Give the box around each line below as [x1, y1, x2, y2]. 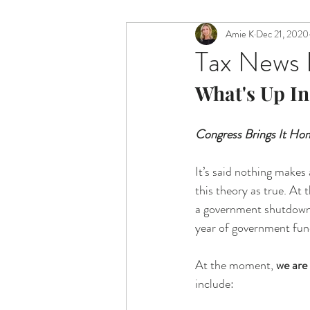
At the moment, [195, 256, 276, 274]
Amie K [226, 26, 254, 41]
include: [195, 275, 234, 293]
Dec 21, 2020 [256, 26, 309, 41]
